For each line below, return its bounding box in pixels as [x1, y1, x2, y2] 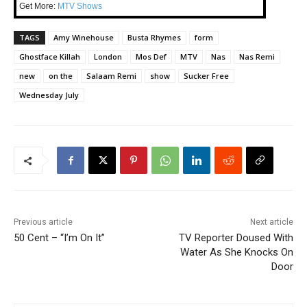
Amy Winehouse [53, 32, 114, 43]
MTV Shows [58, 1, 102, 12]
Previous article [14, 217, 73, 228]
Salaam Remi [86, 71, 136, 82]
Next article [249, 217, 293, 228]
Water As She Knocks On [180, 246, 293, 259]
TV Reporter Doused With [178, 232, 293, 245]
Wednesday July [19, 90, 79, 101]
